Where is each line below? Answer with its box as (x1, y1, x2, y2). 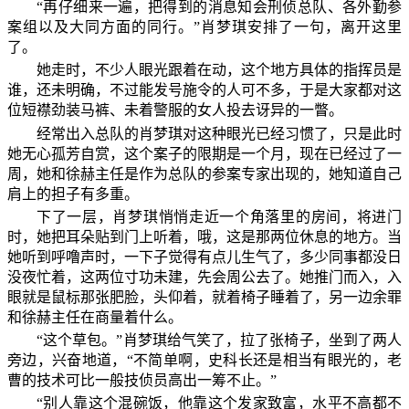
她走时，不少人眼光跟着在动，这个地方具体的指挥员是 (37, 62, 402, 79)
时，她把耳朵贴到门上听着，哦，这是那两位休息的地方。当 (7, 228, 402, 245)
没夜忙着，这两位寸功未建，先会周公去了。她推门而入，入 (7, 268, 402, 285)
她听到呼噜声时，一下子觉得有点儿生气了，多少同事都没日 (7, 248, 402, 265)
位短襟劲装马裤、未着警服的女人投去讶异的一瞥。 (7, 102, 343, 119)
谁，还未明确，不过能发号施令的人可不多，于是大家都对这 (7, 82, 402, 99)
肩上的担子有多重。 (7, 185, 139, 202)
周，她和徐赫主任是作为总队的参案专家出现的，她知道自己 (7, 165, 402, 182)
